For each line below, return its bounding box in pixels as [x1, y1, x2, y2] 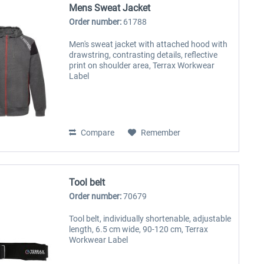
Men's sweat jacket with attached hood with [69, 39, 228, 49]
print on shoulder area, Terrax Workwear [69, 61, 215, 71]
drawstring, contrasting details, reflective [69, 50, 218, 60]
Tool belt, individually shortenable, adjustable [69, 213, 232, 223]
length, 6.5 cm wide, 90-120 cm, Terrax [69, 224, 209, 234]
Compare [79, 128, 115, 138]
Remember [141, 128, 181, 138]
